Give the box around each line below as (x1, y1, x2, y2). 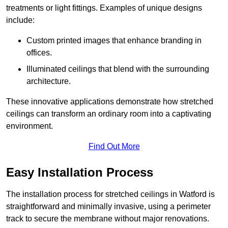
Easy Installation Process (6, 165, 153, 180)
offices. (26, 48, 52, 58)
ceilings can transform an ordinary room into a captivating (6, 109, 211, 119)
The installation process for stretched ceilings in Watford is (6, 190, 215, 199)
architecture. (26, 77, 71, 86)
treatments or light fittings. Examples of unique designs (6, 4, 202, 13)
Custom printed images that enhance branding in (26, 36, 202, 45)
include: (6, 16, 35, 25)
